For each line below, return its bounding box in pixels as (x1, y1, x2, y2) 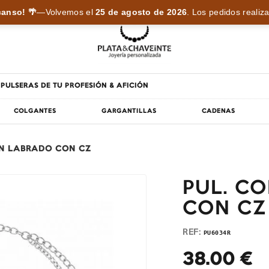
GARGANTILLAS (101, 108, 157, 114)
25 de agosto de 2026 (95, 8, 187, 17)
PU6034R (203, 229, 231, 236)
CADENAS (201, 108, 235, 114)
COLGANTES (14, 108, 57, 114)
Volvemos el (45, 8, 96, 17)
